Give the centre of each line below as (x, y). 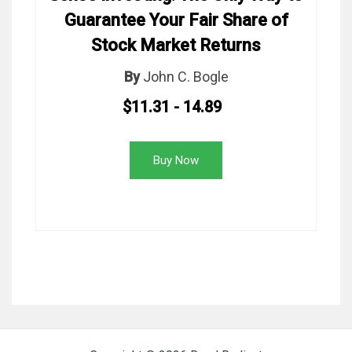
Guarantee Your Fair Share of (176, 20)
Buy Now (176, 161)
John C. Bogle (185, 77)
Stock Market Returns (176, 46)
